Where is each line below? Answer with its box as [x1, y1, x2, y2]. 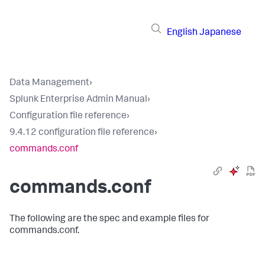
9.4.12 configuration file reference [9, 128, 154, 138]
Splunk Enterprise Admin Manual [9, 95, 147, 105]
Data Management [9, 79, 89, 88]
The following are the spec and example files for [9, 215, 209, 224]
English [167, 28, 198, 38]
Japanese [199, 28, 241, 38]
